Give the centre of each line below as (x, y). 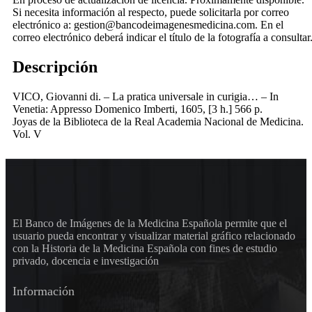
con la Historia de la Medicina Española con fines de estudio (145, 249)
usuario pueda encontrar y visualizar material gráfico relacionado (154, 236)
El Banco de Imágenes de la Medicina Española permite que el (150, 224)
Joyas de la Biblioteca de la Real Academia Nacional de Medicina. (158, 122)
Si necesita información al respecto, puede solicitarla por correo (151, 13)
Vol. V (27, 134)
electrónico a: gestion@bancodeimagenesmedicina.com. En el (148, 25)
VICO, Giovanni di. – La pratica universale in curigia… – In (146, 97)
